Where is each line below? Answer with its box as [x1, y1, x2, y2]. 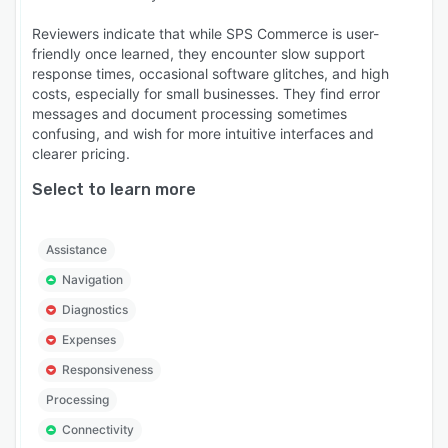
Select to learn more [32, 179, 196, 199]
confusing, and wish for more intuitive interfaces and [32, 124, 374, 142]
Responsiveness [62, 361, 153, 377]
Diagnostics [62, 301, 128, 317]
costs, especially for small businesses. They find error [32, 84, 380, 102]
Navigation [62, 271, 123, 287]
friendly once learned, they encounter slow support [32, 44, 365, 62]
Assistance [46, 241, 107, 257]
